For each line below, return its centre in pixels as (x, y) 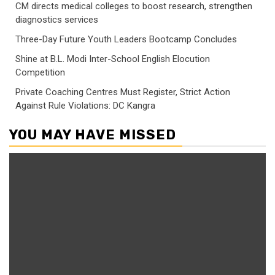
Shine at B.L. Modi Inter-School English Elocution (113, 59)
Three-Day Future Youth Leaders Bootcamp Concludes (126, 39)
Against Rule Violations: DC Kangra (85, 105)
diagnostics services (57, 19)
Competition (40, 72)
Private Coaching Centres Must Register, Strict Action (123, 92)
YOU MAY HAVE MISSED (93, 134)
